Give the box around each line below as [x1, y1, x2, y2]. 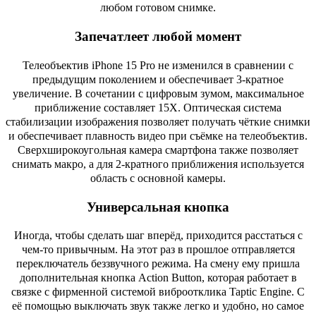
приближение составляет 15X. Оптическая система [35, 101, 281, 114]
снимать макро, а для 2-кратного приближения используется [12, 157, 304, 170]
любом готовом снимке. [100, 1, 216, 14]
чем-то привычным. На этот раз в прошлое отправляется [21, 243, 295, 256]
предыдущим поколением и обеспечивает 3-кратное [32, 73, 284, 85]
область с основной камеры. [90, 171, 226, 184]
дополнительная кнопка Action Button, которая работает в [19, 272, 297, 284]
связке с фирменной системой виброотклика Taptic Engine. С [11, 286, 305, 298]
